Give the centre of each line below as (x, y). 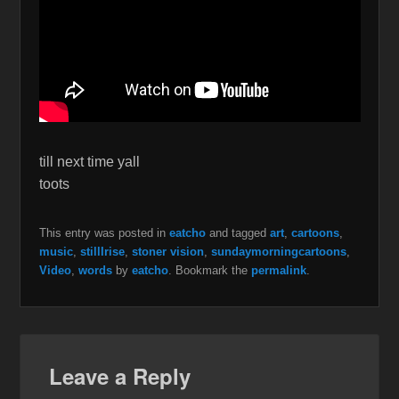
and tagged (237, 232)
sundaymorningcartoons (278, 251)
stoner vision (167, 251)
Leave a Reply (120, 375)
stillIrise (102, 251)
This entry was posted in (104, 232)
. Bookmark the (209, 270)
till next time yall (89, 161)
